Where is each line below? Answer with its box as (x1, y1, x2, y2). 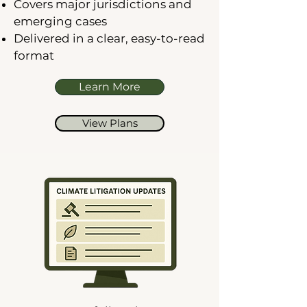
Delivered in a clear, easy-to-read (14, 32, 205, 45)
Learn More (79, 80, 140, 93)
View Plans (82, 117, 138, 130)
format (14, 49, 54, 62)
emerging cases (14, 14, 107, 28)
